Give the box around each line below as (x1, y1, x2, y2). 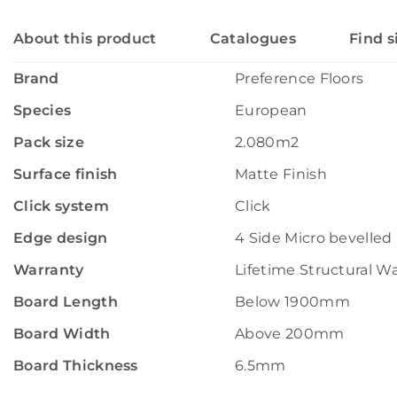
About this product (13, 30, 157, 47)
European (235, 102, 307, 119)
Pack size (13, 134, 84, 151)
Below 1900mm (235, 293, 350, 310)
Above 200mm (235, 325, 345, 342)
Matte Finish (235, 166, 327, 183)
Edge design (13, 230, 108, 246)
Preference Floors (235, 70, 364, 87)
